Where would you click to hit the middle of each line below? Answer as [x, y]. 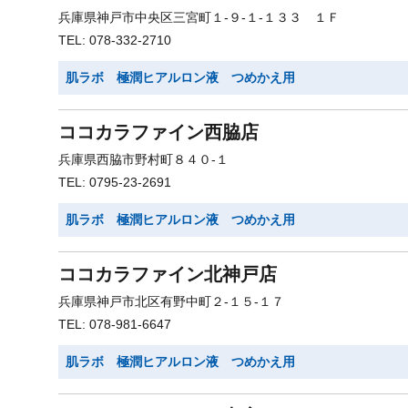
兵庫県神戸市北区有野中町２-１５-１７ [171, 301]
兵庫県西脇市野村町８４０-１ [143, 159]
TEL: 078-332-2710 [115, 40]
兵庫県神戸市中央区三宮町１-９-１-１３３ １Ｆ [199, 17]
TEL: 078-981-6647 [115, 324]
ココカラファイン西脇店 [158, 132]
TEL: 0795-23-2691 [115, 182]
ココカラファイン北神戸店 [168, 274]
